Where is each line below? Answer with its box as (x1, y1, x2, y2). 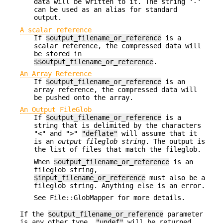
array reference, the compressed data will (34, 85, 197, 94)
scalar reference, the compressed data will (34, 41, 201, 50)
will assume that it (117, 129, 197, 138)
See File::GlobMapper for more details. (34, 194, 185, 202)
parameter (163, 210, 203, 218)
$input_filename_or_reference (34, 173, 145, 182)
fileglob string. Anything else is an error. (34, 181, 205, 190)
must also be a (145, 173, 205, 182)
